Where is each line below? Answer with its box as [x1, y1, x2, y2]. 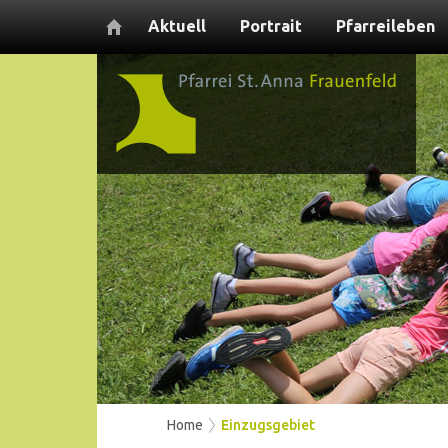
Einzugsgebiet [221, 417, 315, 433]
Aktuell [148, 17, 206, 35]
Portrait [240, 17, 302, 35]
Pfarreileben [336, 17, 435, 35]
